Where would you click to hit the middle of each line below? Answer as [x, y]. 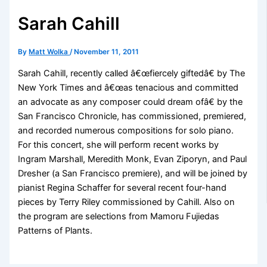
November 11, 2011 [107, 52]
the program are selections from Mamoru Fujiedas [119, 216]
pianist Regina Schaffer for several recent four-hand [122, 187]
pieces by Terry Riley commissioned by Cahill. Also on [127, 202]
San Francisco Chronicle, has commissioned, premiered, [132, 116]
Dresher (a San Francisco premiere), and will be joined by [133, 173]
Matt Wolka [49, 52]
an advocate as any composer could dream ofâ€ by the [131, 102]
